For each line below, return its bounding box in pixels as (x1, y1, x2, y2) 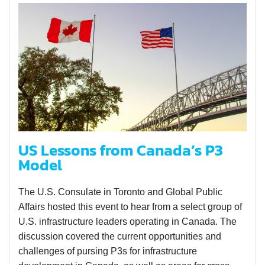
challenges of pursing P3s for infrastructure (18, 246, 197, 257)
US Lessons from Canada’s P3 (18, 139, 223, 162)
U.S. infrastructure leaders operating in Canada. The (18, 216, 237, 227)
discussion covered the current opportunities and (18, 231, 221, 242)
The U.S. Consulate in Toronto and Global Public (18, 187, 222, 198)
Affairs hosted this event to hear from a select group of (18, 202, 242, 212)
